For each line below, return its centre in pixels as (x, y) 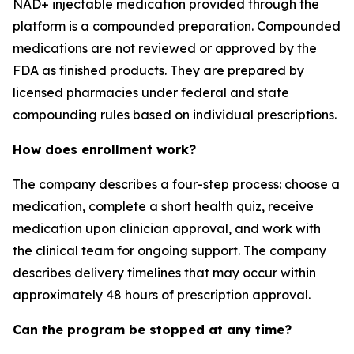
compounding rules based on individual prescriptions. (175, 115)
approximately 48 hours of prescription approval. (162, 295)
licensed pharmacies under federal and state (151, 92)
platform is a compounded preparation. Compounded (177, 26)
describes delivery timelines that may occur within (164, 273)
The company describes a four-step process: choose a (176, 184)
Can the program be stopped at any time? (152, 330)
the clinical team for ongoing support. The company (169, 250)
